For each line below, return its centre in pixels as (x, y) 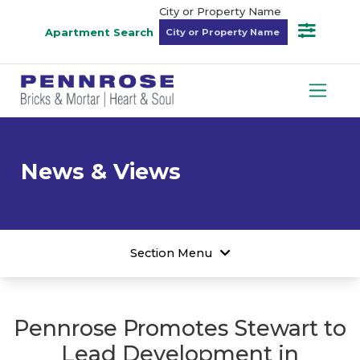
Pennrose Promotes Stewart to (180, 328)
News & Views (101, 171)
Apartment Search (99, 32)
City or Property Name (220, 11)
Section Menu (171, 253)
